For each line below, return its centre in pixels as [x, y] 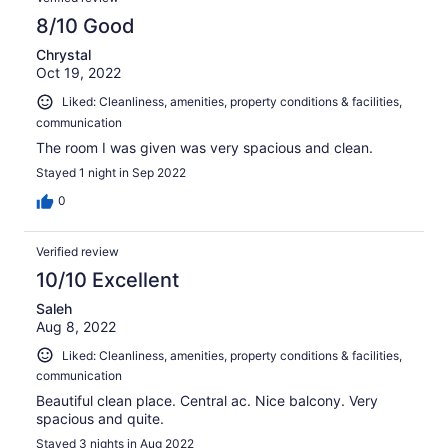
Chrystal [63, 54]
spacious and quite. [100, 419]
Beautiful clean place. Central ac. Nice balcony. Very [207, 401]
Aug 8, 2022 [76, 326]
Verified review [77, 251]
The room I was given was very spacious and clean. [204, 147]
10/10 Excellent [107, 279]
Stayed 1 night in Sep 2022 [111, 172]
